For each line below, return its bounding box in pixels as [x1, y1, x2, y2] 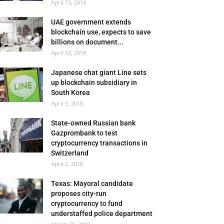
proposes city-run [51, 189, 106, 197]
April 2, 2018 [51, 160, 83, 167]
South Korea [51, 88, 90, 96]
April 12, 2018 [51, 49, 86, 56]
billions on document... [51, 38, 123, 46]
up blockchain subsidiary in [51, 78, 137, 86]
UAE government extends [51, 18, 131, 26]
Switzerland [51, 149, 88, 157]
